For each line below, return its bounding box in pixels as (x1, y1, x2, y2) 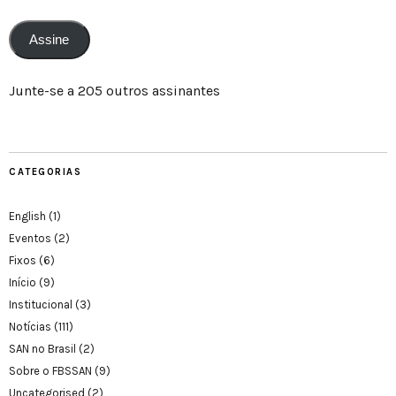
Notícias (9, 319, 51, 333)
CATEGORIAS (9, 165, 81, 178)
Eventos (9, 231, 51, 245)
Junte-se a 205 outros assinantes (9, 81, 220, 99)
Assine (29, 33, 70, 48)
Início (9, 275, 36, 289)
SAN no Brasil (9, 341, 76, 355)
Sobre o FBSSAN (9, 363, 92, 377)
